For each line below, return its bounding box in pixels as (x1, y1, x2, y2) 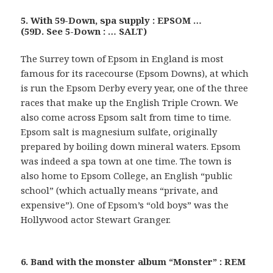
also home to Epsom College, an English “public (21, 169, 233, 182)
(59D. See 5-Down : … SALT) (21, 25, 147, 38)
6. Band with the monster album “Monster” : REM (21, 255, 246, 268)
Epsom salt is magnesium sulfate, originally (21, 126, 218, 138)
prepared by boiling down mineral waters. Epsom (21, 140, 241, 153)
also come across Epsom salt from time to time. (21, 111, 232, 124)
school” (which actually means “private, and (21, 184, 219, 197)
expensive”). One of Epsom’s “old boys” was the (21, 199, 229, 211)
